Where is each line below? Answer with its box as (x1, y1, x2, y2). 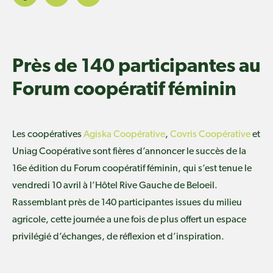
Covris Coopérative (170, 129, 250, 140)
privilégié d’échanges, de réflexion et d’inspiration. (12, 232, 224, 242)
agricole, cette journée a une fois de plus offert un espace (12, 214, 246, 225)
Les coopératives (12, 129, 83, 140)
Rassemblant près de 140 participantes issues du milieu (12, 197, 242, 208)
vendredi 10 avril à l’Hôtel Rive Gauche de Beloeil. (12, 180, 218, 191)
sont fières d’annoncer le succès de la (91, 146, 246, 157)
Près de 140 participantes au (12, 57, 261, 77)
